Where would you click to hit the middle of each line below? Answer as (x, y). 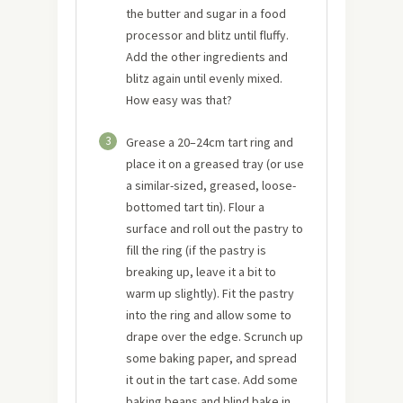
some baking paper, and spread (211, 358)
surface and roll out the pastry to (215, 228)
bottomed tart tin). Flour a (195, 207)
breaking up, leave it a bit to (201, 272)
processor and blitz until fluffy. (207, 35)
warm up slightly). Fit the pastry (210, 293)
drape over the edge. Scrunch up (215, 336)
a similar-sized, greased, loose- (211, 185)
